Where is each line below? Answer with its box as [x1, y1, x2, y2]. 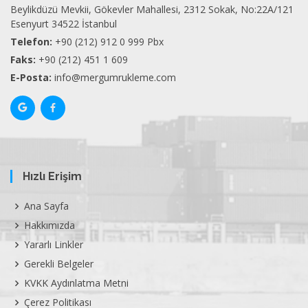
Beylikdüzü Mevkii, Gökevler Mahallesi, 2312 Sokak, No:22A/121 [10, 3, 294, 16]
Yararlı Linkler [24, 238, 83, 251]
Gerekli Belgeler [24, 257, 93, 270]
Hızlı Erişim [23, 170, 82, 183]
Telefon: [10, 35, 52, 48]
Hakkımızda [24, 219, 75, 232]
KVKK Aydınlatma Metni [24, 276, 129, 289]
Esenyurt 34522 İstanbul [10, 17, 117, 30]
